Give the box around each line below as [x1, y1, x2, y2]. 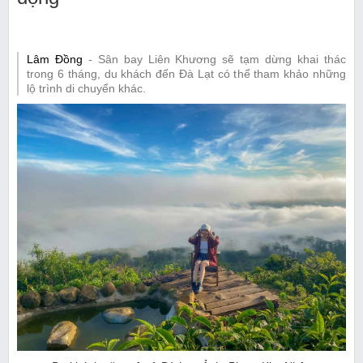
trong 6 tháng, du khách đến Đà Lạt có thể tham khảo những [27, 67, 346, 81]
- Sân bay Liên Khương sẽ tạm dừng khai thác [82, 53, 347, 66]
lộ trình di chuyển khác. [27, 82, 146, 96]
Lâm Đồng [27, 53, 83, 66]
